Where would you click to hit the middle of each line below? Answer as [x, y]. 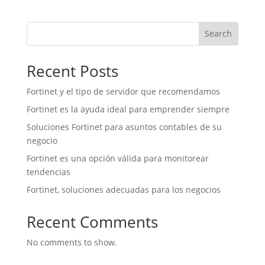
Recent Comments [92, 222]
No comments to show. [72, 242]
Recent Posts [72, 71]
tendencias [48, 172]
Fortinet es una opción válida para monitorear [117, 158]
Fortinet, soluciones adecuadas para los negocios [123, 189]
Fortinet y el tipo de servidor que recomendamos [123, 91]
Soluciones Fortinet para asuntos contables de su [124, 127]
